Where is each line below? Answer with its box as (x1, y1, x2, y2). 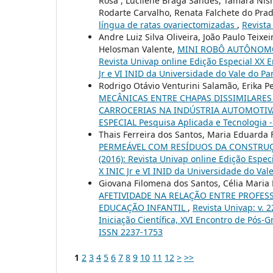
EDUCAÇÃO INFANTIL (99, 201, 188, 213)
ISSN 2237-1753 (99, 225, 163, 238)
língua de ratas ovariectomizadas (99, 18, 237, 30)
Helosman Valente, (99, 43, 177, 55)
